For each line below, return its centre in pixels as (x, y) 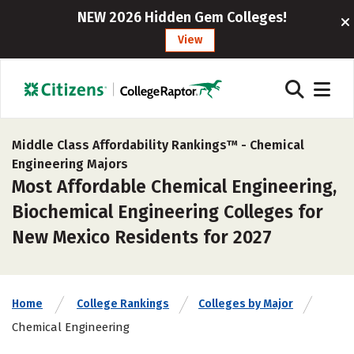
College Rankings (123, 304)
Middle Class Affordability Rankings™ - (131, 145)
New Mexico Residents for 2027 (142, 237)
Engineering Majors (70, 164)
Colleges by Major (246, 304)
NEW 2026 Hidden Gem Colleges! (183, 17)
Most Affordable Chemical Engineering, (174, 186)
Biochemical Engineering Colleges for (168, 212)
